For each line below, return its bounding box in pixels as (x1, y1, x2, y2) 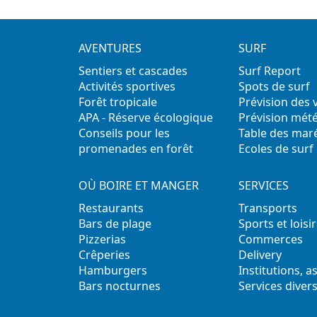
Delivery (238, 247, 282, 263)
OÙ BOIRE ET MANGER (79, 178, 200, 194)
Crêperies (79, 247, 131, 263)
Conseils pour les (79, 125, 171, 142)
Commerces (238, 231, 303, 248)
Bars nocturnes (79, 278, 161, 294)
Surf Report (238, 63, 301, 79)
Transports (238, 200, 297, 217)
